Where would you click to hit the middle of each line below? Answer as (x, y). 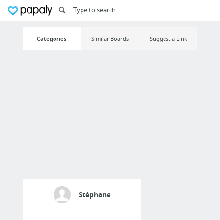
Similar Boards (110, 38)
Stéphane (94, 195)
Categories (52, 38)
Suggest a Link (168, 38)
